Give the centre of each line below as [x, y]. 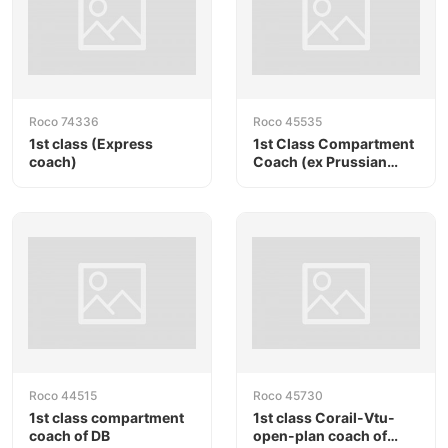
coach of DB [69, 436]
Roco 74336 [64, 121]
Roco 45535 [287, 121]
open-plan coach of [320, 436]
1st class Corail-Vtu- [324, 418]
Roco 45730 [288, 396]
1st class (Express [91, 143]
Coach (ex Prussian [320, 161]
